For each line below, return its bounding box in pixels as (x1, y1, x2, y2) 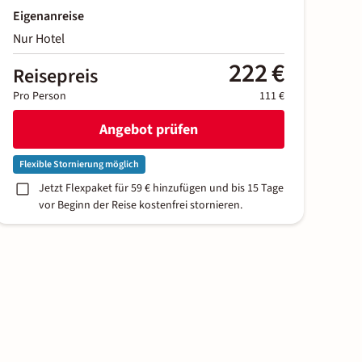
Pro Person (13, 88, 66, 105)
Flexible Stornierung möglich (19, 158, 139, 172)
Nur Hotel (13, 30, 65, 48)
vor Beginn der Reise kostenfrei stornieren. (39, 197, 242, 214)
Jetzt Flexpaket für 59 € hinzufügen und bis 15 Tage (39, 180, 284, 197)
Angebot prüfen (99, 119, 198, 140)
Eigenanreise (13, 7, 84, 26)
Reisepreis (13, 62, 98, 91)
